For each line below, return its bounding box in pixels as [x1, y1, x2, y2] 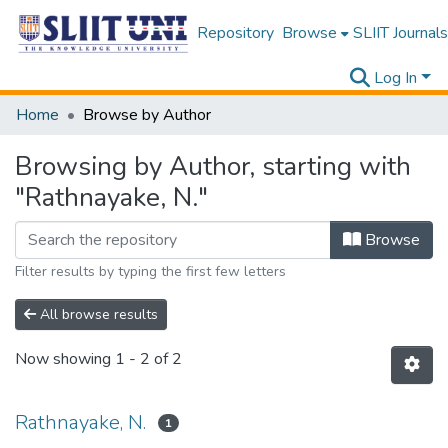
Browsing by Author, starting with [15, 149, 411, 184]
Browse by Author [83, 104, 211, 126]
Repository [196, 22, 274, 44]
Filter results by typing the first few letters [15, 262, 286, 281]
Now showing [15, 348, 115, 371]
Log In [374, 67, 418, 89]
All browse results [36, 305, 158, 324]
